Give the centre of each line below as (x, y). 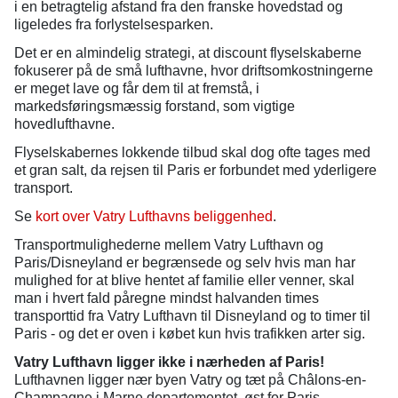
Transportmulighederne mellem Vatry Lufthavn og (169, 245)
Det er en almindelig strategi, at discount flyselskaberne (188, 53)
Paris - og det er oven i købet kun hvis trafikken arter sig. (190, 334)
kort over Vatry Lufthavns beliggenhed (154, 216)
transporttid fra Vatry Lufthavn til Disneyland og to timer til (192, 316)
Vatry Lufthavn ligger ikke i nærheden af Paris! (169, 362)
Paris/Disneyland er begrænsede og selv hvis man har (185, 263)
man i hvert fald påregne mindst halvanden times (167, 298)
